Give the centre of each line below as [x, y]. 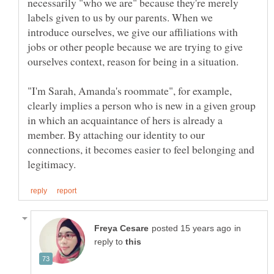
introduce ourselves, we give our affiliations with [133, 31]
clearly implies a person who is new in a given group [142, 105]
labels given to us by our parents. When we [120, 17]
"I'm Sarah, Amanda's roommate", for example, [130, 90]
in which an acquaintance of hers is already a [125, 120]
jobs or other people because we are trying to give [135, 46]
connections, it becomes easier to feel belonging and [141, 149]
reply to [110, 242]
